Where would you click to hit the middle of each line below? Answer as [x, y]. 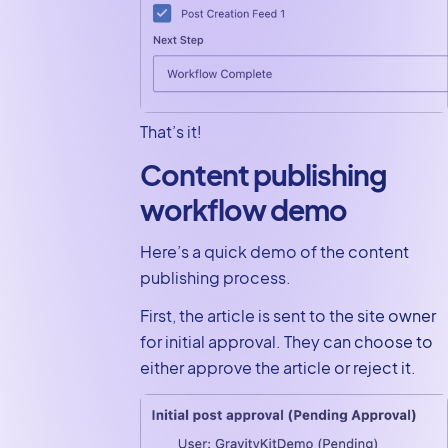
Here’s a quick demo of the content [274, 252]
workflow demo [243, 210]
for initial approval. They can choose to [286, 342]
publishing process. [216, 278]
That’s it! [170, 131]
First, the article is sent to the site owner [287, 316]
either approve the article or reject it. [277, 368]
